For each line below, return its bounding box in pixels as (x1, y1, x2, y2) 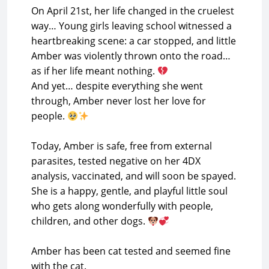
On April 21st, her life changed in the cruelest (31, 4, 234, 17)
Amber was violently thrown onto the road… (31, 49, 231, 62)
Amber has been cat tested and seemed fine (31, 244, 231, 258)
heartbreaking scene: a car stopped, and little (31, 34, 236, 47)
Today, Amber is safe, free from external (31, 139, 212, 153)
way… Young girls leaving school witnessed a (31, 19, 232, 32)
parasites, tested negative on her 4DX (31, 154, 201, 168)
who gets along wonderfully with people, (31, 199, 213, 213)
